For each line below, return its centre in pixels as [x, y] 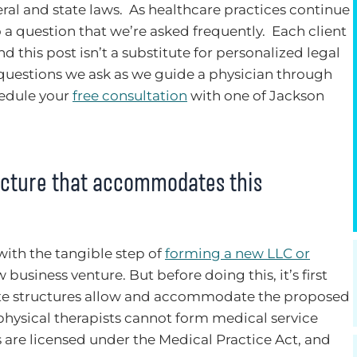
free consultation [130, 95]
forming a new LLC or [237, 253]
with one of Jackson [256, 95]
